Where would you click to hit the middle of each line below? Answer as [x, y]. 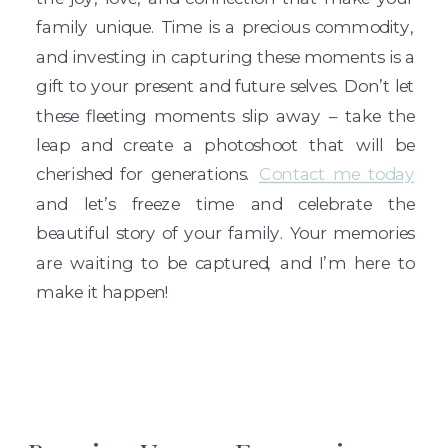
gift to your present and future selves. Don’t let [225, 86]
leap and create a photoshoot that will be [225, 145]
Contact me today [337, 174]
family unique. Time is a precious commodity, [225, 27]
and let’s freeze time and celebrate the [225, 204]
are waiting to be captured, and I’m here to [225, 262]
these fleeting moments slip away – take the [225, 115]
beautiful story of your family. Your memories [225, 233]
